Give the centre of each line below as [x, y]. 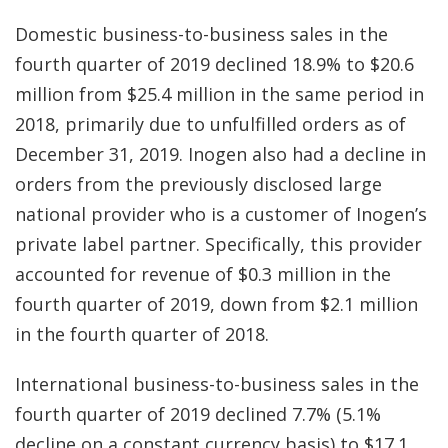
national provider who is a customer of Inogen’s [221, 214]
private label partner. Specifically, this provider [218, 244]
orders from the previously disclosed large [198, 184]
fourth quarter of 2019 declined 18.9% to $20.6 [214, 64]
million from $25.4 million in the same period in [219, 94]
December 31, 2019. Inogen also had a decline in [220, 154]
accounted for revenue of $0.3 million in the [203, 274]
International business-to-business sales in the [217, 384]
